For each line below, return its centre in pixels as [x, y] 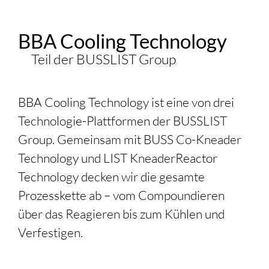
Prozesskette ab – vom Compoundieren [121, 195]
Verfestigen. [50, 232]
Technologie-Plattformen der [95, 121]
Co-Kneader [209, 139]
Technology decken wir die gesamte [111, 177]
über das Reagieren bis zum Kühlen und [121, 214]
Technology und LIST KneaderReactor [118, 158]
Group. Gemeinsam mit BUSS [97, 139]
